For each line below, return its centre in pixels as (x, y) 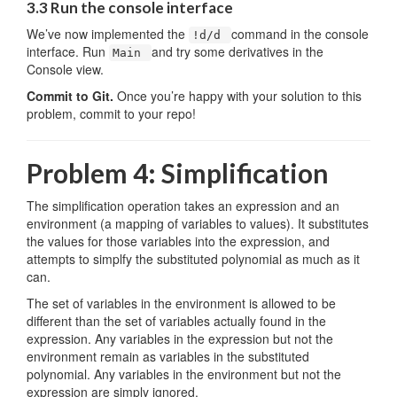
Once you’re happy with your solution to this (239, 96)
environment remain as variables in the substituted (168, 356)
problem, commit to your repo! (111, 113)
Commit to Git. (72, 96)
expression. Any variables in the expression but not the (180, 339)
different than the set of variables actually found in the (176, 321)
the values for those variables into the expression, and (178, 241)
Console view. (65, 69)
